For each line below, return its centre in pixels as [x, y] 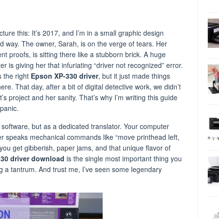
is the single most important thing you [123, 158]
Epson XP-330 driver [65, 76]
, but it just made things [134, 76]
